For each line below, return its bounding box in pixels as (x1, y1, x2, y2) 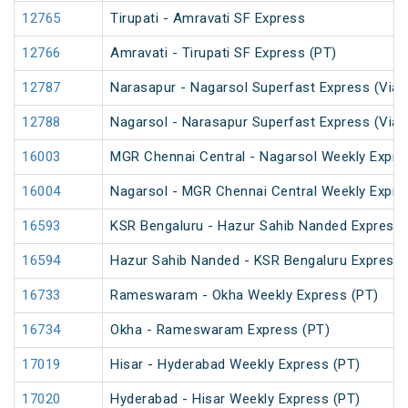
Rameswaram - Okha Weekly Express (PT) (110, 287, 379, 304)
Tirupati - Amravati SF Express (110, 10, 305, 27)
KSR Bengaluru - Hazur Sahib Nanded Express (110, 218, 402, 235)
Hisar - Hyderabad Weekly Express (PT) (110, 356, 361, 373)
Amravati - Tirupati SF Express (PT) (110, 45, 337, 62)
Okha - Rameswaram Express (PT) (110, 321, 330, 339)
